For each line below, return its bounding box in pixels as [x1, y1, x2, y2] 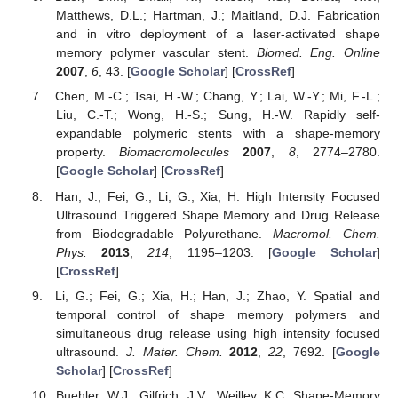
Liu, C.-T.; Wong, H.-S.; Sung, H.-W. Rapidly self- [55, 107, 380, 123]
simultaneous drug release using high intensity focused [55, 325, 380, 340]
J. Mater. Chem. [125, 344, 223, 359]
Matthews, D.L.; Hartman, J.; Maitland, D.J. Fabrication [55, 8, 380, 23]
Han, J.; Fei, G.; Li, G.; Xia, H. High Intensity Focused [55, 188, 380, 203]
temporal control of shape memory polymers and [55, 306, 380, 322]
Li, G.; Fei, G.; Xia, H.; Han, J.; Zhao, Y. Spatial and [55, 288, 380, 303]
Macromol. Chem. [273, 226, 381, 241]
